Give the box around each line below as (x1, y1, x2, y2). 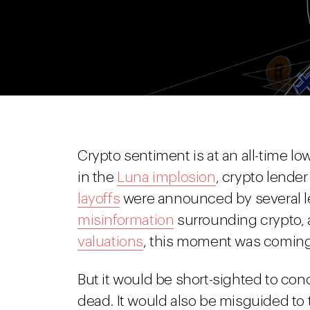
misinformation (77, 213, 174, 228)
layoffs (77, 192, 120, 206)
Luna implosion (117, 170, 216, 185)
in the (77, 170, 118, 185)
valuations (77, 235, 143, 249)
